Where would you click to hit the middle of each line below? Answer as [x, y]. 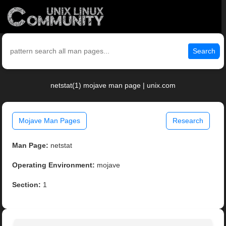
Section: [27, 185]
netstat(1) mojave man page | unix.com [113, 86]
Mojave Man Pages [50, 121]
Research [188, 121]
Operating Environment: [54, 165]
